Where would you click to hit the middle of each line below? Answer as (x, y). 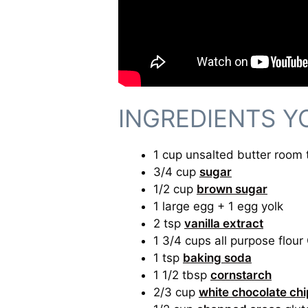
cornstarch (241, 275)
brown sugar (232, 189)
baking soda (217, 258)
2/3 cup (176, 293)
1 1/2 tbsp (182, 275)
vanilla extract (224, 224)
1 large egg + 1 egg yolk (218, 207)
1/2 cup (175, 189)
